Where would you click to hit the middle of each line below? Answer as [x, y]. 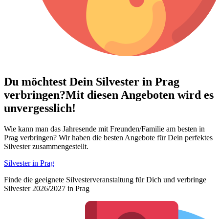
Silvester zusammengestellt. [46, 147]
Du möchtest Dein [50, 82]
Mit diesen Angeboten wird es [140, 95]
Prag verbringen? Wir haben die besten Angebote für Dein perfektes [108, 138]
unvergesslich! [40, 108]
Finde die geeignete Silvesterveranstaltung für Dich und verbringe [105, 180]
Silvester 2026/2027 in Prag [47, 189]
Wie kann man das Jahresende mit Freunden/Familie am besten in [104, 129]
